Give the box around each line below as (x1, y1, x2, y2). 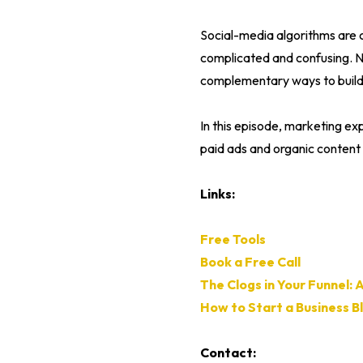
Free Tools (199, 231, 266, 248)
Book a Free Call (199, 254, 301, 271)
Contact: (199, 344, 256, 361)
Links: (199, 186, 235, 203)
